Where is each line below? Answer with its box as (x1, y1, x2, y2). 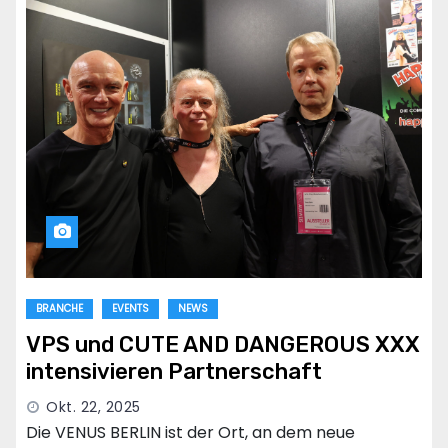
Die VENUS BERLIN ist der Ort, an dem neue (26, 421, 355, 445)
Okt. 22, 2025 (46, 397, 141, 418)
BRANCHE (36, 301, 83, 317)
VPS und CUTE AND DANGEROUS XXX (26, 331, 420, 359)
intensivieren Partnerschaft (26, 358, 322, 386)
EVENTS (112, 301, 149, 317)
